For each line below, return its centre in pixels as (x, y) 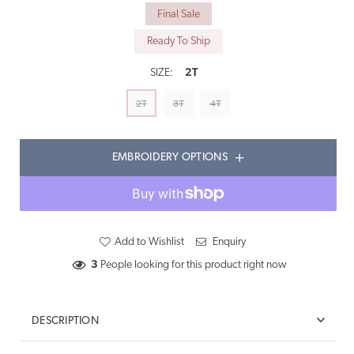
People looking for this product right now (192, 265)
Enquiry (228, 242)
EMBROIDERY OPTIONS (169, 158)
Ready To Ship (178, 41)
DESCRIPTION (65, 321)
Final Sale (178, 15)
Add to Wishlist (149, 242)
